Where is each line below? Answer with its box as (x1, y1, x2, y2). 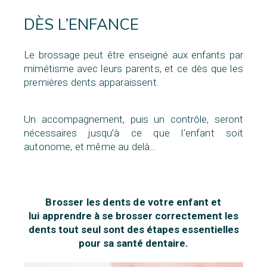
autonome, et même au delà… (24, 141, 157, 153)
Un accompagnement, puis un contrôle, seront (24, 113, 243, 125)
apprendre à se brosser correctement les (42, 210, 238, 222)
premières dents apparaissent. (24, 76, 159, 88)
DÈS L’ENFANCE (24, 14, 139, 35)
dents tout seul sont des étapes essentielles (28, 223, 239, 235)
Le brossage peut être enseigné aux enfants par (24, 49, 243, 61)
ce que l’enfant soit (131, 127, 243, 139)
